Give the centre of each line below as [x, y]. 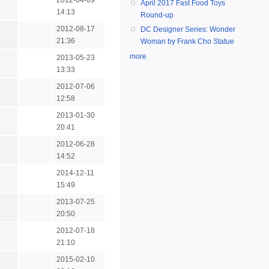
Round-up [157, 15]
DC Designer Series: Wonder [188, 30]
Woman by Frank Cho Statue [187, 42]
